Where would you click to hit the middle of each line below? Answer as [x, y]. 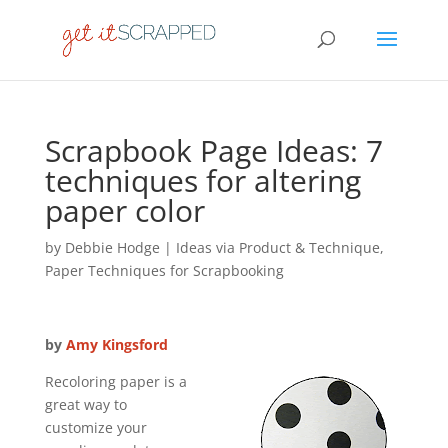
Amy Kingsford [116, 344]
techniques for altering [202, 180]
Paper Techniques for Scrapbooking [164, 270]
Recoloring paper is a [115, 381]
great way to [85, 404]
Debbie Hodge [112, 247]
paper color [124, 210]
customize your [95, 427]
